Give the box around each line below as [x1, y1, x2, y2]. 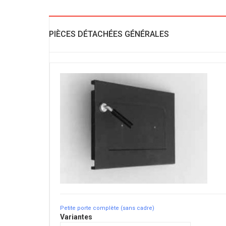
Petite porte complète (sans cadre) [60, 204, 154, 211]
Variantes [60, 212, 92, 221]
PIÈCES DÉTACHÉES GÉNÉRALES [49, 29, 169, 39]
